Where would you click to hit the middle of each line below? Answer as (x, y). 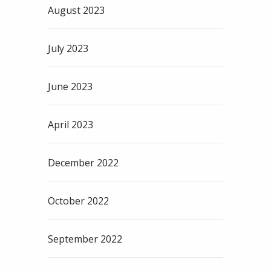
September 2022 (85, 239)
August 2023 (76, 11)
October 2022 (78, 201)
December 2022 (83, 163)
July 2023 (68, 49)
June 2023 (70, 87)
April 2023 (70, 125)
